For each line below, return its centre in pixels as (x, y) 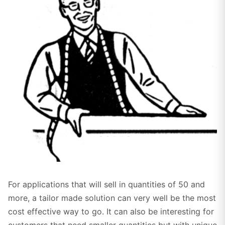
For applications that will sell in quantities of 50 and (106, 184)
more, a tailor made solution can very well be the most (112, 198)
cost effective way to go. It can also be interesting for (111, 211)
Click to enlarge (38, 167)
